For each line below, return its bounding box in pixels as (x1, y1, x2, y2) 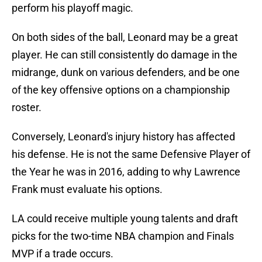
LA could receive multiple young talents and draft (12, 212, 238, 225)
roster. (12, 101, 42, 114)
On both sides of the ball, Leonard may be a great (12, 31, 238, 44)
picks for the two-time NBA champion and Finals (12, 230, 234, 243)
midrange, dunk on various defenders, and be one (12, 66, 240, 79)
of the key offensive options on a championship (12, 84, 230, 96)
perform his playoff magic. (12, 2, 133, 15)
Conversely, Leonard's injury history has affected (12, 130, 235, 143)
